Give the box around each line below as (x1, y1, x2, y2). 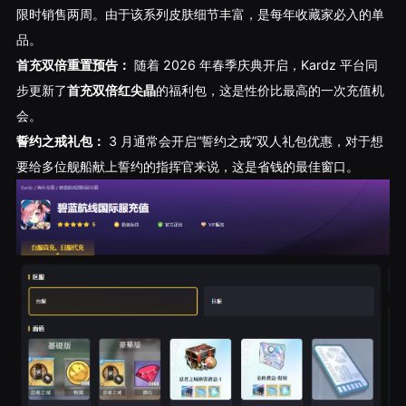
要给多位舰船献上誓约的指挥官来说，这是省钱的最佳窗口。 (15, 159, 359, 175)
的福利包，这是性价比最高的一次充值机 (155, 82, 384, 99)
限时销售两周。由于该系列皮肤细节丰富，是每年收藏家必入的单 (15, 6, 384, 23)
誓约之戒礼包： (15, 133, 105, 150)
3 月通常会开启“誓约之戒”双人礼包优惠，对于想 (104, 133, 383, 150)
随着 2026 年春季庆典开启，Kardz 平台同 (130, 57, 378, 73)
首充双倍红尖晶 (66, 82, 156, 99)
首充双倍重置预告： (15, 57, 130, 73)
